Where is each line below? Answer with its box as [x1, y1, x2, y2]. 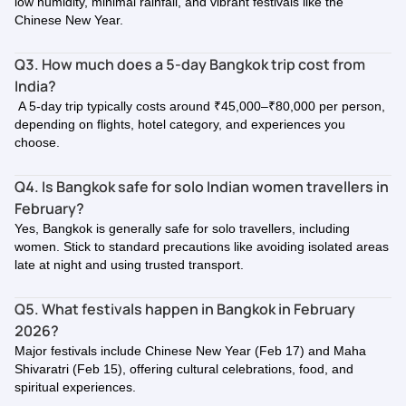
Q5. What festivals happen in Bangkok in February [14, 299, 355, 319]
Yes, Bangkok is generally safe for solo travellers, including [14, 221, 350, 236]
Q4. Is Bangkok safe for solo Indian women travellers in [14, 177, 389, 197]
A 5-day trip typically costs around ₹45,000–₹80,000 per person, [14, 99, 385, 113]
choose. [14, 135, 60, 150]
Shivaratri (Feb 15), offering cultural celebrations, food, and [14, 362, 353, 376]
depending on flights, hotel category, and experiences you [14, 117, 345, 131]
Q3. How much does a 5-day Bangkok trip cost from [14, 54, 365, 74]
